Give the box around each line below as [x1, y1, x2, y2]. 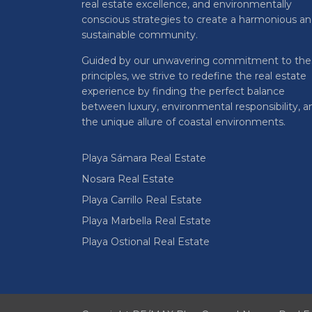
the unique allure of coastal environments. [81, 116, 286, 129]
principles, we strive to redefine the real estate [81, 70, 306, 83]
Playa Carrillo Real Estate [81, 194, 202, 207]
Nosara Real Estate [81, 173, 174, 186]
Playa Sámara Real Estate [81, 152, 206, 165]
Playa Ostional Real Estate [81, 235, 210, 249]
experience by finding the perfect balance [81, 85, 285, 98]
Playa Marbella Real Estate [81, 214, 211, 228]
